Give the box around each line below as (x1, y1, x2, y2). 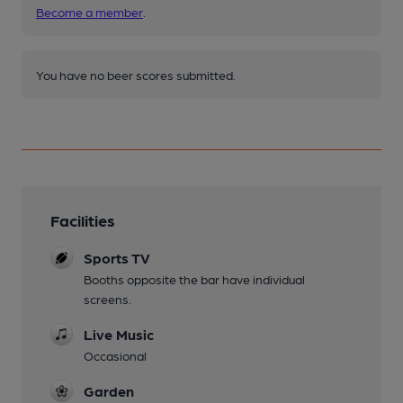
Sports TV (84, 249, 150, 266)
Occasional (84, 348, 147, 363)
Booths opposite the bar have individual (84, 272, 305, 286)
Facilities (50, 210, 115, 229)
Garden (84, 382, 134, 399)
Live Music (84, 326, 154, 343)
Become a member (36, 4, 143, 19)
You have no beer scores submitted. (36, 67, 236, 82)
